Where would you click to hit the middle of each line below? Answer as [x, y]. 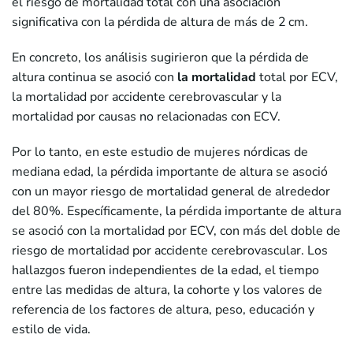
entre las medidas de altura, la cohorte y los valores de [167, 290]
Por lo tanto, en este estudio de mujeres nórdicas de [160, 152]
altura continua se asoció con [93, 77]
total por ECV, [297, 77]
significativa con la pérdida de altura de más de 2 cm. [160, 22]
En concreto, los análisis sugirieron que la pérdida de [160, 57]
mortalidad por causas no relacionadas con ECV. [146, 116]
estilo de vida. [51, 329]
